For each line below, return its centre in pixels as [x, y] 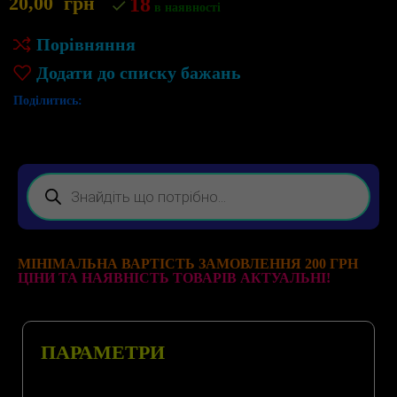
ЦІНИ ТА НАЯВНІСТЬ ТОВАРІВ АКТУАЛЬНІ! [175, 277]
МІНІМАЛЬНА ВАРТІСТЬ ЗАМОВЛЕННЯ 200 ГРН [188, 263]
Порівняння [86, 45]
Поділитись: [48, 100]
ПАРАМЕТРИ [103, 352]
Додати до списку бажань [139, 73]
